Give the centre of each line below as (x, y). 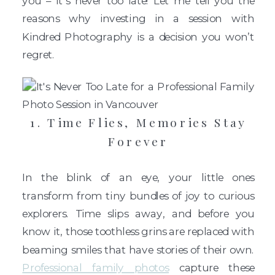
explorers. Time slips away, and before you (138, 214)
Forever (138, 141)
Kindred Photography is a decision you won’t (138, 36)
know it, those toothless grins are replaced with (138, 231)
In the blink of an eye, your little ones (138, 177)
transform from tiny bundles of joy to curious (138, 195)
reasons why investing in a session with (138, 18)
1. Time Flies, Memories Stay (138, 122)
